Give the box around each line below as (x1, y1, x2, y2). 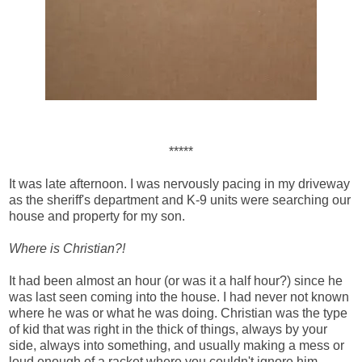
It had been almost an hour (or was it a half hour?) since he (9, 273, 343, 288)
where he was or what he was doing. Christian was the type (9, 305, 347, 320)
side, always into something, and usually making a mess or (9, 338, 344, 352)
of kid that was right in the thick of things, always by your (9, 322, 327, 336)
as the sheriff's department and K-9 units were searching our (9, 192, 351, 207)
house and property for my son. (9, 208, 185, 223)
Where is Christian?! (9, 241, 125, 255)
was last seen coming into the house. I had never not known (9, 289, 349, 304)
